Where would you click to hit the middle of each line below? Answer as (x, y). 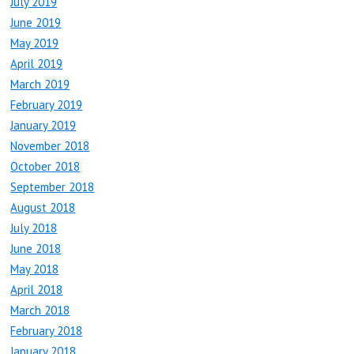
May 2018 (35, 269)
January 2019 (43, 126)
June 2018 (36, 249)
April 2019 (37, 64)
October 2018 (45, 167)
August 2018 (43, 208)
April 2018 (37, 290)
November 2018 (50, 146)
